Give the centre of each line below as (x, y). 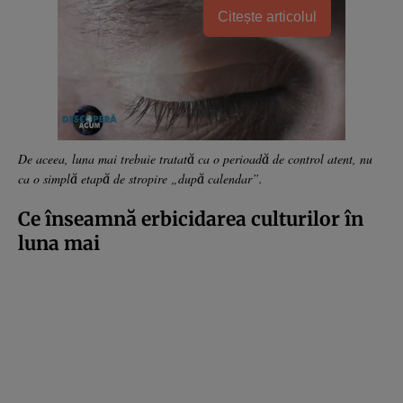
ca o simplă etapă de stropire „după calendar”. (140, 178)
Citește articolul (267, 16)
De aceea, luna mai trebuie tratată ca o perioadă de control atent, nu (195, 158)
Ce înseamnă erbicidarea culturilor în (191, 219)
